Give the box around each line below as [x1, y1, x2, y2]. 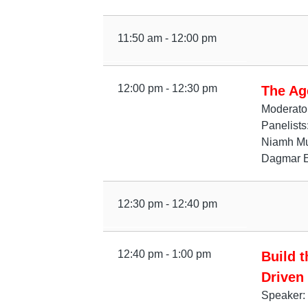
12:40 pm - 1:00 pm [117, 248, 211, 260]
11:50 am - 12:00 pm [117, 32, 217, 44]
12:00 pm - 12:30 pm [117, 82, 217, 94]
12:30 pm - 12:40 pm [117, 198, 217, 210]
